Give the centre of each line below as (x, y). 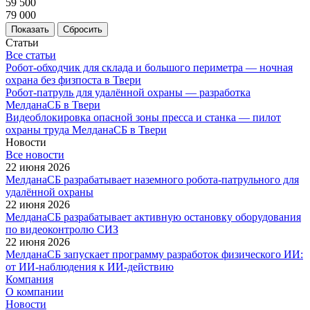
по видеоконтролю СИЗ (62, 229)
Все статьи (31, 55)
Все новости (35, 154)
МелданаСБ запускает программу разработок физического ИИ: (154, 254)
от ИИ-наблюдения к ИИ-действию (90, 266)
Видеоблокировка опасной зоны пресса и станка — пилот (143, 117)
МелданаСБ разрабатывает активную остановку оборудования (153, 217)
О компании (35, 291)
